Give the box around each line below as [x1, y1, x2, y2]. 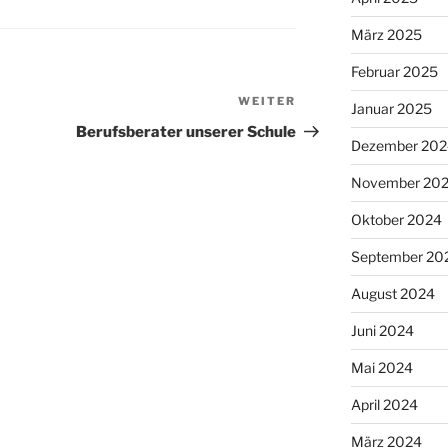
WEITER [238, 94, 297, 109]
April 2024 [350, 395, 418, 413]
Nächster [295, 94, 368, 114]
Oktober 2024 [350, 210, 442, 228]
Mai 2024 [350, 358, 413, 376]
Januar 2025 [350, 99, 432, 117]
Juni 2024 [350, 321, 414, 339]
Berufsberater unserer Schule [76, 123, 297, 142]
